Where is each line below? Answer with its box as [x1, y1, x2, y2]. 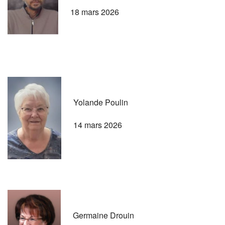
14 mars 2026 [73, 119, 122, 131]
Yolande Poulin [73, 96, 128, 108]
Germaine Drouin [73, 209, 134, 221]
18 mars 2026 [70, 6, 119, 18]
